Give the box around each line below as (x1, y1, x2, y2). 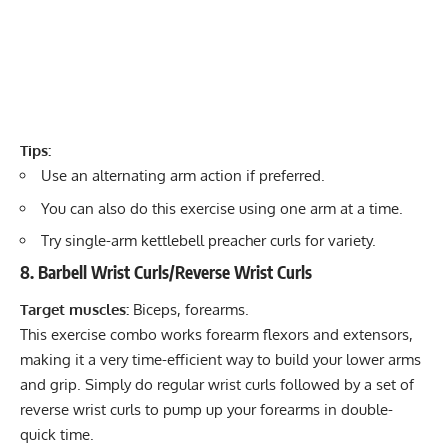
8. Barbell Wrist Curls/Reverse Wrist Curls (20, 260, 312, 283)
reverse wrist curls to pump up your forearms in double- (20, 400, 393, 420)
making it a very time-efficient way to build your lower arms (20, 350, 421, 370)
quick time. (20, 425, 94, 445)
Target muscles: (20, 300, 129, 320)
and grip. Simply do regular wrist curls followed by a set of (20, 375, 414, 395)
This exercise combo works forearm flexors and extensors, (20, 325, 413, 345)
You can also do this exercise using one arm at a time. (41, 198, 403, 218)
